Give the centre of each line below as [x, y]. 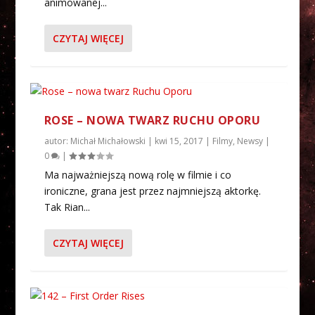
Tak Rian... [67, 207]
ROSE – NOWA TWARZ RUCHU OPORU [152, 120]
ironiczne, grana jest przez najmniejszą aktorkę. [152, 191]
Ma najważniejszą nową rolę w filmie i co [137, 174]
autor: [57, 141]
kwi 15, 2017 [179, 141]
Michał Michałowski [108, 141]
